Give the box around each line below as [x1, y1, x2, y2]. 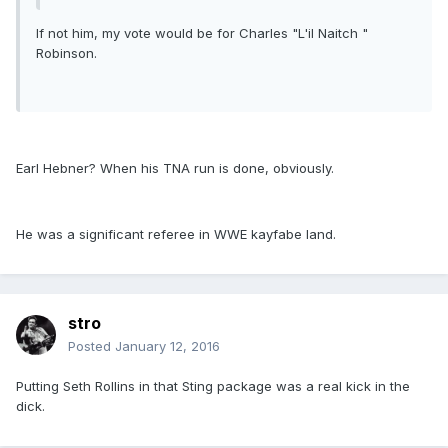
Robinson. [36, 45, 97, 62]
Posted [68, 338, 115, 355]
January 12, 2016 [115, 338, 220, 355]
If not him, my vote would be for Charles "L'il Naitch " [36, 25, 368, 42]
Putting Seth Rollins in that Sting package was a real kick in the [16, 378, 410, 395]
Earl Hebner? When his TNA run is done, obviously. [16, 160, 338, 177]
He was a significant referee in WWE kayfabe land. [16, 226, 340, 243]
